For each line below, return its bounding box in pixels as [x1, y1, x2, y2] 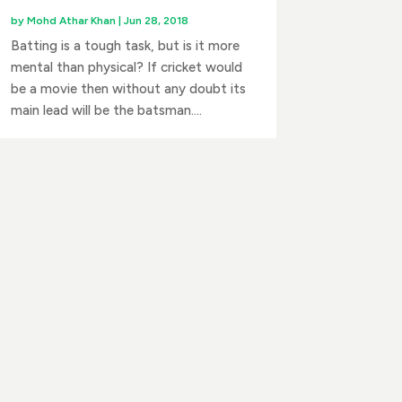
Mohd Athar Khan [26, 13, 116, 27]
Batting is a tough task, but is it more [10, 37, 240, 54]
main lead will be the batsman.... [10, 101, 202, 118]
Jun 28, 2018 [123, 13, 188, 27]
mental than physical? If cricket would [10, 58, 242, 75]
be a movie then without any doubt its [10, 80, 246, 97]
